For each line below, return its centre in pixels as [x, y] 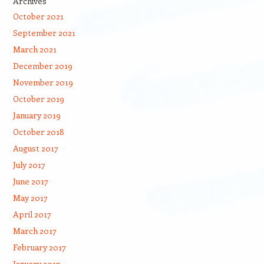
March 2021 [34, 49]
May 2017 [30, 198]
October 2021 [38, 16]
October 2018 [38, 132]
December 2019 [42, 66]
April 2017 [32, 214]
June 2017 [30, 181]
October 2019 [38, 99]
